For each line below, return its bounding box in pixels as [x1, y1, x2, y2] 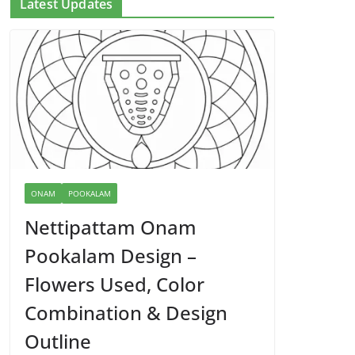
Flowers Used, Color [25, 271, 204, 298]
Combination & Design [25, 300, 227, 326]
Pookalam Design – [25, 242, 197, 269]
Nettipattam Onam [25, 214, 197, 241]
